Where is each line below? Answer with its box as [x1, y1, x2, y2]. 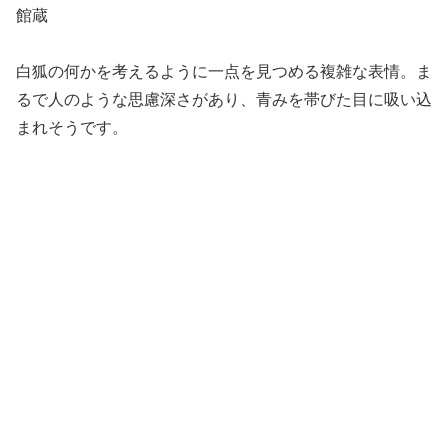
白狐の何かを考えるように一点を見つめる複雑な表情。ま [16, 63, 432, 81]
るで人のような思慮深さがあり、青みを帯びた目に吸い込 [16, 91, 432, 109]
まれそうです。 [16, 119, 128, 137]
